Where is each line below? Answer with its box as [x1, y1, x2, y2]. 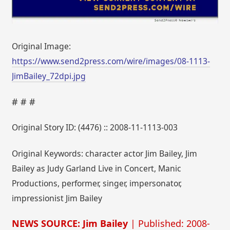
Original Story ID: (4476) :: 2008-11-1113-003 [12, 122, 178, 133]
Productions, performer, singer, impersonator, [12, 177, 182, 189]
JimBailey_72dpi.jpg [12, 70, 86, 82]
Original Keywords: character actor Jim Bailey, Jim [12, 147, 198, 159]
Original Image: [12, 40, 71, 52]
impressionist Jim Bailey [12, 192, 103, 204]
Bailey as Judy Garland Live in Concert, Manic [12, 162, 182, 174]
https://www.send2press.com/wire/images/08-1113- [12, 55, 210, 67]
